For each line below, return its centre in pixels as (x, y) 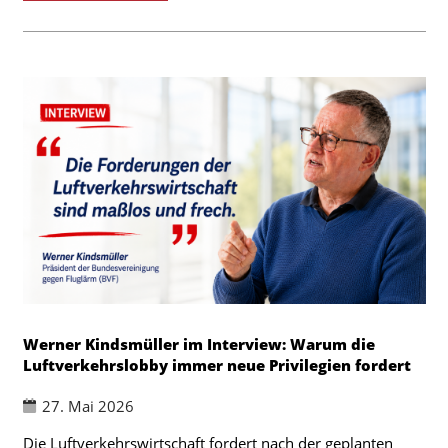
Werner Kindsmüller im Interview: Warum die (198, 343)
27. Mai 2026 (87, 405)
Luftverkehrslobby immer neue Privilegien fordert (216, 364)
